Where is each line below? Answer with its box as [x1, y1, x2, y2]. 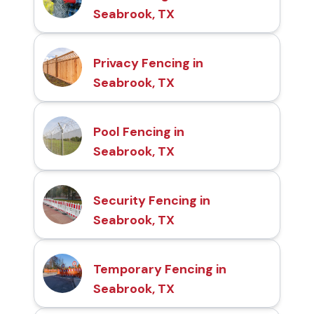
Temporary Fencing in [93, 261, 226, 278]
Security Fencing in [93, 192, 210, 210]
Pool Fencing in [93, 123, 184, 141]
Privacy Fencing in [93, 55, 203, 72]
